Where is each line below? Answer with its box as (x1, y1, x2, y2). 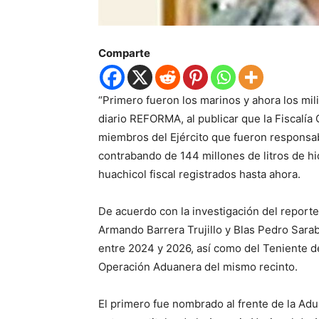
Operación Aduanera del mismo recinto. (98, 260, 298, 273)
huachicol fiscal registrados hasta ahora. (98, 167, 300, 181)
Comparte (98, 46, 150, 60)
